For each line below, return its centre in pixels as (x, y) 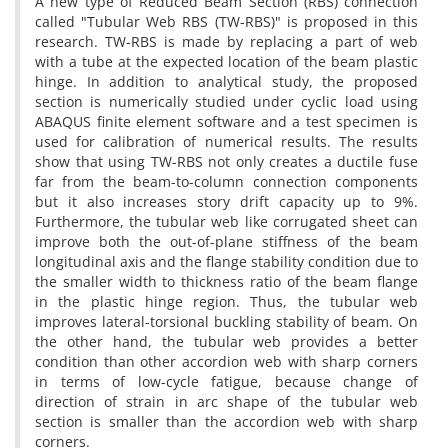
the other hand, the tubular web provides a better (226, 341)
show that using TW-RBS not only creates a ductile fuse (226, 161)
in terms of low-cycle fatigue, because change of (226, 381)
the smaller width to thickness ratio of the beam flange (226, 281)
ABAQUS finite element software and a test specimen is (226, 121)
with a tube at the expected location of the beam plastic (226, 61)
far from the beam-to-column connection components (226, 181)
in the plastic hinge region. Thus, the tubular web (226, 301)
